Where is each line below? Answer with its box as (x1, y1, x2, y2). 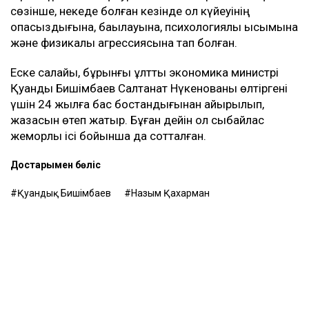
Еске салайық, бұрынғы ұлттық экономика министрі (10, 66, 279, 80)
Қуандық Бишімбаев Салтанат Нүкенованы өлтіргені (10, 81, 288, 96)
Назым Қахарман (131, 188, 210, 199)
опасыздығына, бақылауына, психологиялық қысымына (10, 20, 298, 34)
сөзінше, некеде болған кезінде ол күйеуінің (10, 4, 250, 19)
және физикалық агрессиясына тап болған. (10, 36, 237, 50)
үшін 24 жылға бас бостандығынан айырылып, (10, 97, 264, 112)
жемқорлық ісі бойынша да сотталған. (10, 129, 206, 143)
